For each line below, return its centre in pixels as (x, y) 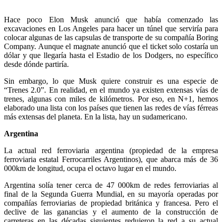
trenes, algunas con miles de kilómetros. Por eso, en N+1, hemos (111, 99)
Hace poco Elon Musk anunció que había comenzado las (111, 20)
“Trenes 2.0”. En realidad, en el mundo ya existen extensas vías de (111, 90)
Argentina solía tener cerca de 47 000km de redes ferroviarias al (111, 185)
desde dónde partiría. (36, 64)
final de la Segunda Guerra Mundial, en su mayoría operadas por (111, 194)
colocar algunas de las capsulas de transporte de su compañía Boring (111, 38)
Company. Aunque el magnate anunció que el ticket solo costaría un (111, 47)
